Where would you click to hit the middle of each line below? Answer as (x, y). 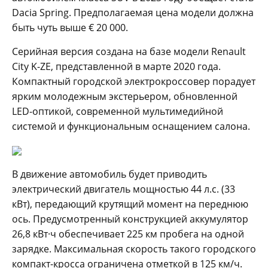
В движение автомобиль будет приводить (109, 174)
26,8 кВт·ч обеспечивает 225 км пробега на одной (128, 234)
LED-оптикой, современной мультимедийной (118, 111)
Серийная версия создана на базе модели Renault (129, 51)
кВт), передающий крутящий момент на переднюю (130, 204)
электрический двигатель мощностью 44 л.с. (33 (124, 189)
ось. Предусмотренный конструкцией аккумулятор (130, 219)
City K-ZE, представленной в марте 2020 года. (116, 66)
